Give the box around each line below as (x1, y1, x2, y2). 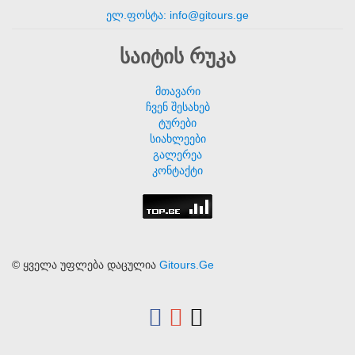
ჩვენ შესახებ (145, 101, 210, 113)
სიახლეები (149, 133, 206, 145)
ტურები (158, 117, 197, 129)
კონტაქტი (152, 165, 203, 177)
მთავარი (155, 86, 200, 97)
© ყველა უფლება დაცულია (12, 259, 159, 271)
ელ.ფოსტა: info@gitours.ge (106, 9, 249, 21)
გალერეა (153, 149, 202, 161)
